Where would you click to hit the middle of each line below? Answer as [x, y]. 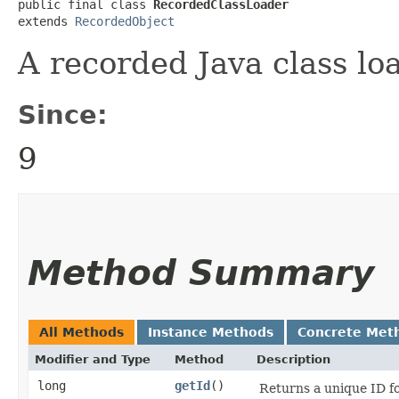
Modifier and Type [93, 359]
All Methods [81, 332]
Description [293, 359]
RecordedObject [125, 21]
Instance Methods [211, 332]
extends [46, 21]
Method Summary [201, 273]
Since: [63, 114]
